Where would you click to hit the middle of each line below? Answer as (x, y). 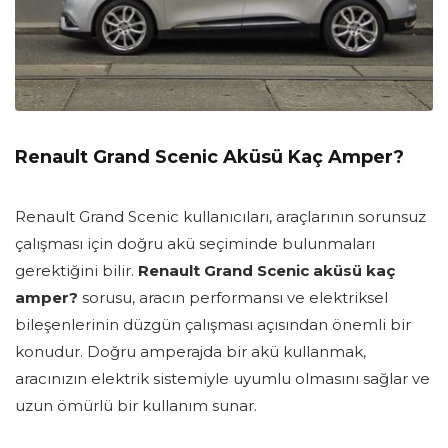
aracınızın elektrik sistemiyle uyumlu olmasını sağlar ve (222, 379)
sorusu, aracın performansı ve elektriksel (233, 298)
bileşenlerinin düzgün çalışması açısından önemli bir (213, 325)
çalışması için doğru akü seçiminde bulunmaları (195, 244)
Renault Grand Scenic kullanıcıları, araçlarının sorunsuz (220, 217)
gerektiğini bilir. (76, 271)
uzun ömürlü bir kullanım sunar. (136, 406)
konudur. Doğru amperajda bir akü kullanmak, (190, 352)
